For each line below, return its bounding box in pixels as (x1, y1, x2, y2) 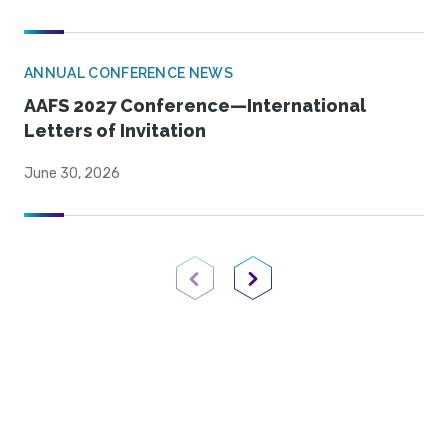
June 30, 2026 (24, 165, 120, 183)
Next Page (252, 290, 321, 308)
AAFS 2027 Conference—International (24, 95, 366, 117)
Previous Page (194, 290, 287, 308)
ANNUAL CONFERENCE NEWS (24, 65, 234, 82)
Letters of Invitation (24, 120, 206, 142)
